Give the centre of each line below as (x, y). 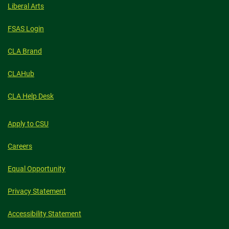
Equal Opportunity (37, 169)
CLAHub (21, 74)
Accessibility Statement (44, 214)
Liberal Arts (26, 6)
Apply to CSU (28, 124)
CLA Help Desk (31, 96)
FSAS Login (26, 29)
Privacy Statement (37, 191)
